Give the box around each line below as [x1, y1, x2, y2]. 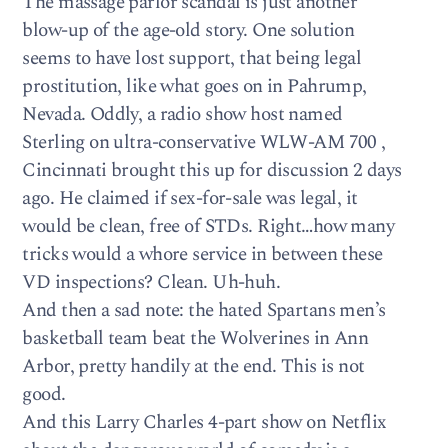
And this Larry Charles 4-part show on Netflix [22, 408, 387, 438]
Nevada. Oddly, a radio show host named [22, 100, 343, 130]
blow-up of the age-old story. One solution [22, 16, 355, 46]
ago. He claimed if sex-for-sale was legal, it [22, 184, 358, 214]
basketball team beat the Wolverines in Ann [22, 324, 369, 354]
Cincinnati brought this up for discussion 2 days [22, 156, 402, 186]
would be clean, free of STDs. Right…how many [22, 212, 395, 242]
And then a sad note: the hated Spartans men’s [22, 296, 386, 326]
